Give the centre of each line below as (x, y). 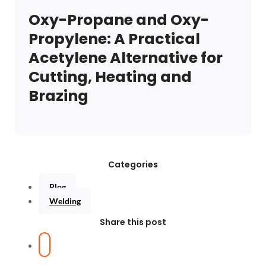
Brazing (58, 96)
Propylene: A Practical (114, 39)
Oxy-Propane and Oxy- (118, 20)
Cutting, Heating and (110, 77)
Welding (65, 201)
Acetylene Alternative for (125, 58)
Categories (133, 164)
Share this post (133, 222)
